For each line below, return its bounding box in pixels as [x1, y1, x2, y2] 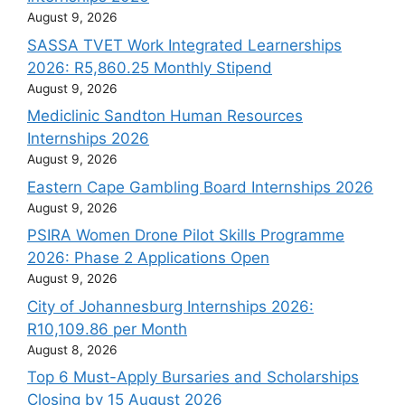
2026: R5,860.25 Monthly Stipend [27, 58, 272, 77]
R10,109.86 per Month [27, 319, 187, 338]
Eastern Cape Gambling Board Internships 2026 [27, 177, 373, 196]
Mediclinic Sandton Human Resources [27, 107, 303, 126]
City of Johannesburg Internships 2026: [27, 297, 314, 316]
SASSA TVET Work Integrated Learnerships [27, 35, 342, 54]
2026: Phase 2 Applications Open [27, 249, 269, 268]
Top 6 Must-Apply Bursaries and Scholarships [27, 368, 359, 387]
